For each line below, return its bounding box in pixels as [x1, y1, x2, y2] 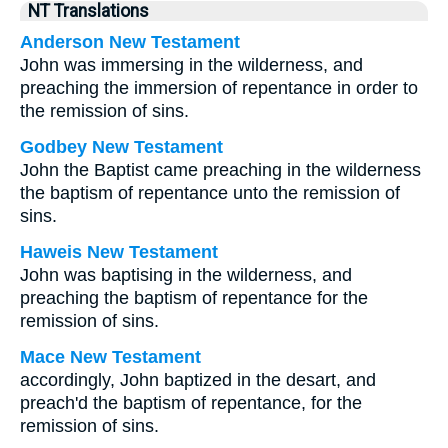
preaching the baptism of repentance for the [20, 288, 368, 308]
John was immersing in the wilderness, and [20, 55, 363, 75]
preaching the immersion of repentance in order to [20, 78, 418, 98]
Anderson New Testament [20, 32, 240, 52]
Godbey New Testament [20, 137, 223, 157]
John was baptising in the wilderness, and [20, 265, 352, 285]
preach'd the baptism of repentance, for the [20, 393, 362, 413]
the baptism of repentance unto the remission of [20, 183, 400, 203]
